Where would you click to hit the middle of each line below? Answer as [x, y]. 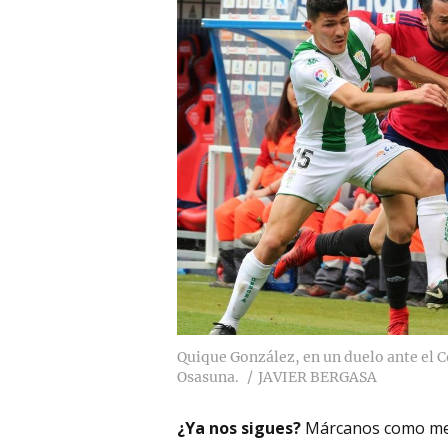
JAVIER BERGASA [317, 376]
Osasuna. [208, 376]
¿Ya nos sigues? [239, 427]
